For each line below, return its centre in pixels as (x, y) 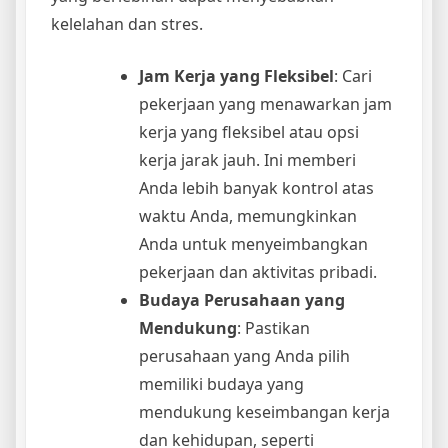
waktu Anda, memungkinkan (248, 216)
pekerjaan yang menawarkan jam (265, 104)
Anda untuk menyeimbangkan (253, 244)
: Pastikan (273, 328)
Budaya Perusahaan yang (242, 300)
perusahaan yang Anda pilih (244, 356)
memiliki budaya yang (221, 384)
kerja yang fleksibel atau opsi (249, 132)
